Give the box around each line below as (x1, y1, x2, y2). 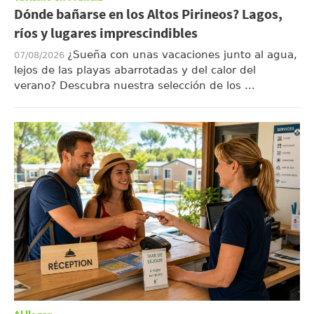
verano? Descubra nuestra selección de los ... (14, 79, 255, 92)
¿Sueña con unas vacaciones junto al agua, (67, 48, 297, 61)
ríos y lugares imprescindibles (14, 25, 198, 43)
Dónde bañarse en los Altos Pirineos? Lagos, (14, 6, 282, 25)
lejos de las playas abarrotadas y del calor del (14, 64, 256, 76)
